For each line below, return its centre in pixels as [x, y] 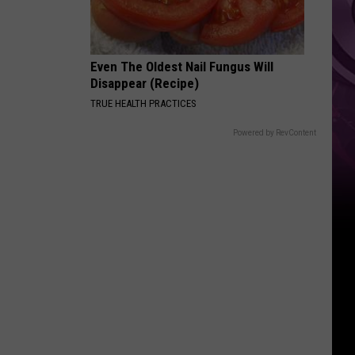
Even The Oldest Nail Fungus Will [182, 67]
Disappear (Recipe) [145, 83]
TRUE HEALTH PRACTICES [143, 103]
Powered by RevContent [275, 133]
